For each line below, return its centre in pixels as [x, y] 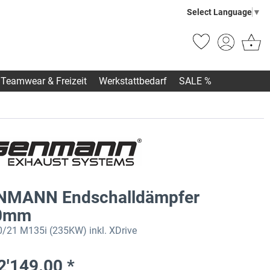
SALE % [195, 81]
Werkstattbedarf [133, 81]
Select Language [219, 12]
